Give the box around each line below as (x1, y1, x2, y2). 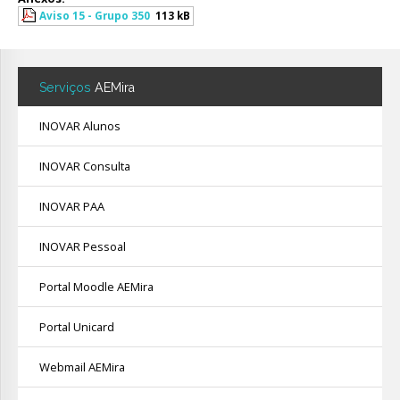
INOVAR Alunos (39, 118, 121, 135)
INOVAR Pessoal (39, 238, 126, 255)
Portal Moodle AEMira (39, 279, 154, 296)
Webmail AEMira (39, 359, 125, 376)
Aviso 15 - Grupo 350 (39, 9, 150, 22)
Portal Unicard (39, 319, 114, 336)
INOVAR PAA (39, 198, 104, 215)
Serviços (39, 80, 95, 96)
